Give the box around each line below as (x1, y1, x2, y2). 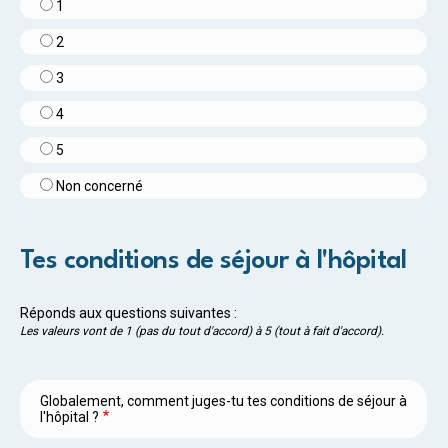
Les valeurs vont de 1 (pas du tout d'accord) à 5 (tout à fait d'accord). (20, 323, 384, 338)
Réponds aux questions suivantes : (20, 304, 237, 321)
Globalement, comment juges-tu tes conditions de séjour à (40, 392, 407, 409)
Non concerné (56, 177, 143, 194)
